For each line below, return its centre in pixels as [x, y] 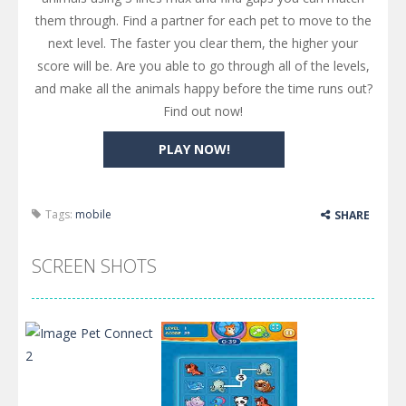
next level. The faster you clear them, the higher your [203, 43]
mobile [93, 214]
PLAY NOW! [194, 149]
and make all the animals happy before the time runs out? [203, 88]
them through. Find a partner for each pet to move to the [203, 20]
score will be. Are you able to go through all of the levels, [203, 65]
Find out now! [203, 111]
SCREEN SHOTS [94, 266]
